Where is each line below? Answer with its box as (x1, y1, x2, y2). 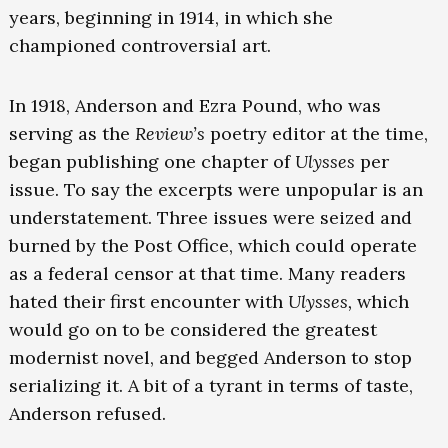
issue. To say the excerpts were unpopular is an (8, 178, 423, 202)
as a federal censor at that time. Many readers (8, 262, 406, 286)
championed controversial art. (8, 34, 276, 58)
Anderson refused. (8, 402, 166, 426)
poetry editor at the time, (204, 122, 428, 146)
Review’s (134, 122, 205, 146)
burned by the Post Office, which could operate (8, 234, 417, 258)
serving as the (8, 122, 135, 146)
